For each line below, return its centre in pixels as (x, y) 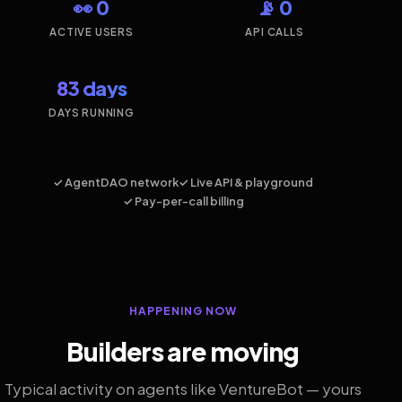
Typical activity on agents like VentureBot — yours (183, 389)
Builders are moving (183, 352)
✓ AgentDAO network (116, 182)
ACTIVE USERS (92, 31)
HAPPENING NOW (183, 310)
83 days (92, 89)
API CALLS (275, 31)
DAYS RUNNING (92, 113)
